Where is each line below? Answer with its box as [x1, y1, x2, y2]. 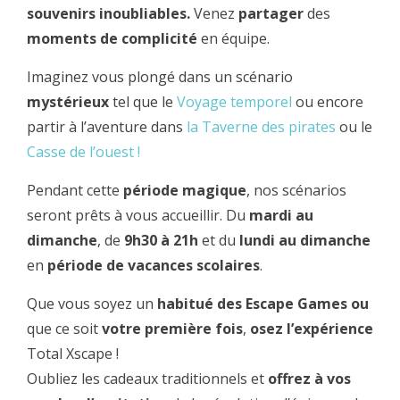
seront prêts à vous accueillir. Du [27, 205, 246, 226]
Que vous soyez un [27, 294, 157, 314]
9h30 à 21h [124, 230, 198, 251]
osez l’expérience [250, 319, 373, 339]
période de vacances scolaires [44, 255, 260, 276]
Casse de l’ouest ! [27, 142, 140, 162]
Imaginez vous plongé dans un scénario [27, 67, 293, 87]
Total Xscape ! [27, 344, 119, 364]
